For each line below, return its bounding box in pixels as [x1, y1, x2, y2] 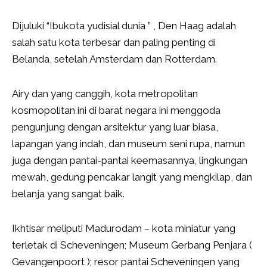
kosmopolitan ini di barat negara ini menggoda [12, 104, 221, 117]
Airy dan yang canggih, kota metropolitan [12, 88, 198, 100]
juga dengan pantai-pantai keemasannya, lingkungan [12, 154, 247, 167]
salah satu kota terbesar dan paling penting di [12, 36, 216, 49]
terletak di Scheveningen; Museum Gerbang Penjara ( [12, 239, 252, 252]
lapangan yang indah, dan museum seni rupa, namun [12, 138, 245, 150]
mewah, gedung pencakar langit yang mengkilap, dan [12, 171, 252, 184]
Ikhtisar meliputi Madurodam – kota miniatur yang [12, 222, 235, 235]
